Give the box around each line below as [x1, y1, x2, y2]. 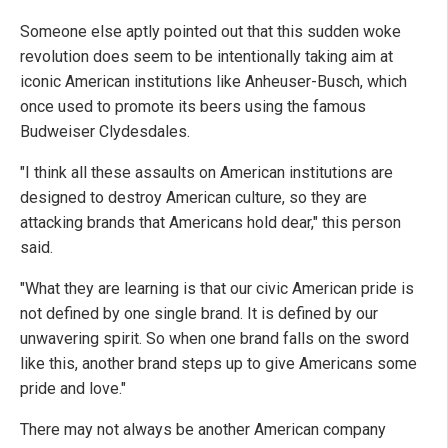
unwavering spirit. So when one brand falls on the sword [20, 328, 409, 348]
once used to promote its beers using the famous [20, 96, 366, 116]
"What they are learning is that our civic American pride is [20, 278, 414, 298]
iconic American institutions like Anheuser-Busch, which [20, 71, 407, 91]
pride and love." [20, 378, 126, 398]
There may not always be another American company [20, 419, 386, 439]
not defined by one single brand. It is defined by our [20, 303, 378, 323]
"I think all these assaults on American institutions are [20, 162, 393, 182]
